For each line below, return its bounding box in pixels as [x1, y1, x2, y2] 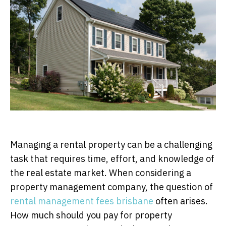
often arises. [153, 195, 208, 207]
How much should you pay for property [10, 209, 172, 221]
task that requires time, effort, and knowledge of [10, 152, 214, 164]
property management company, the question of [10, 181, 213, 193]
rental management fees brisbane [10, 195, 153, 207]
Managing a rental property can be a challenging [10, 138, 212, 150]
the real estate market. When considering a [10, 166, 191, 179]
